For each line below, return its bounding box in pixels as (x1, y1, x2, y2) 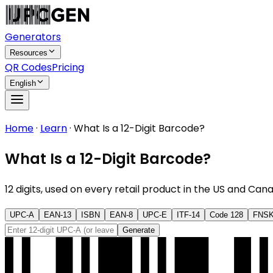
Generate (122, 225, 155, 235)
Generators (5, 30, 61, 44)
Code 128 (210, 210, 243, 219)
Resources (10, 48, 48, 57)
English (10, 79, 36, 88)
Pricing (52, 60, 84, 74)
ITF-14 (177, 210, 200, 219)
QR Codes (5, 60, 52, 74)
